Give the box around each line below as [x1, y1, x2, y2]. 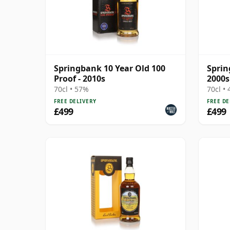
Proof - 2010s [54, 72, 105, 84]
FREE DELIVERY [54, 97, 97, 105]
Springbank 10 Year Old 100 [54, 62, 165, 74]
